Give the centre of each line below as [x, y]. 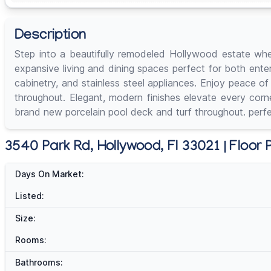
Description [51, 37]
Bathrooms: [39, 263]
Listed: [30, 196]
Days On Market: [50, 174]
